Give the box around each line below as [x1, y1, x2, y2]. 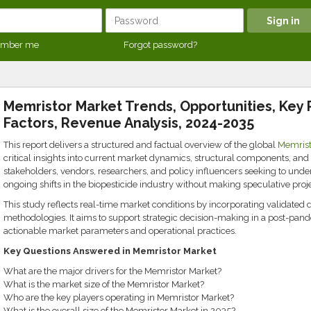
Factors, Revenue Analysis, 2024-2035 [3, 115, 254, 131]
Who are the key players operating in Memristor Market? [3, 292, 234, 303]
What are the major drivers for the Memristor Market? [3, 266, 221, 276]
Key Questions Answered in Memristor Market [3, 246, 217, 256]
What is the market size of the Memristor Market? [3, 279, 204, 289]
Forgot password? [124, 40, 197, 50]
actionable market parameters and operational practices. [3, 226, 237, 236]
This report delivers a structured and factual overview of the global [3, 140, 278, 150]
